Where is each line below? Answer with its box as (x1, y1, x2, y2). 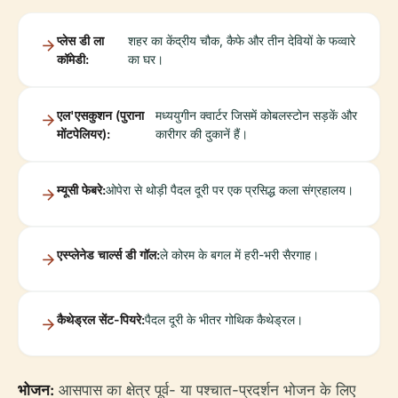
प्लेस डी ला (57, 33, 104, 49)
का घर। (128, 52, 164, 68)
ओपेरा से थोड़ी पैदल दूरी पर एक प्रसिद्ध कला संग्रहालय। (106, 182, 354, 198)
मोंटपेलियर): (57, 126, 110, 142)
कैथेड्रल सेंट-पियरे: (57, 312, 145, 328)
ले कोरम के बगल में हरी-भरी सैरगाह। (160, 247, 319, 263)
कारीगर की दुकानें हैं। (155, 126, 248, 142)
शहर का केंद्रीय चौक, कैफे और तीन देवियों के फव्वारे (128, 33, 356, 49)
